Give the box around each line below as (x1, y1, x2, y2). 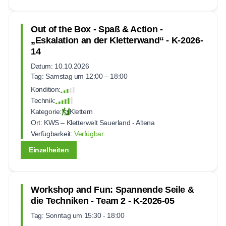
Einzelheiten (29, 145, 69, 154)
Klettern (70, 107, 93, 116)
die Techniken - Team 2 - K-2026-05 (31, 195, 175, 206)
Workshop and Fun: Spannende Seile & (31, 184, 194, 195)
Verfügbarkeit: (31, 129, 73, 138)
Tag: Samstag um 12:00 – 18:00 (31, 72, 128, 80)
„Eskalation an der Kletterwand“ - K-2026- (31, 35, 203, 45)
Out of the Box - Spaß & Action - (31, 24, 163, 34)
